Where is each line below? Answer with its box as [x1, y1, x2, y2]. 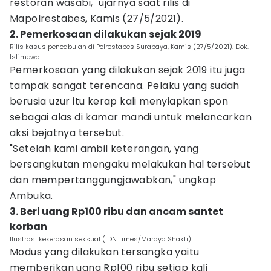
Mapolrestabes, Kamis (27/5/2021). [10, 11, 184, 25]
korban [10, 220, 47, 233]
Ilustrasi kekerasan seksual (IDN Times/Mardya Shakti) [10, 234, 191, 244]
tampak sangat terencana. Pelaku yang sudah [10, 79, 240, 93]
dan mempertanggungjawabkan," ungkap [10, 173, 216, 187]
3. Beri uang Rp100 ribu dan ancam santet [10, 204, 223, 218]
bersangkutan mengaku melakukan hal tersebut [10, 157, 251, 171]
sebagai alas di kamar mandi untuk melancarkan [10, 110, 252, 124]
